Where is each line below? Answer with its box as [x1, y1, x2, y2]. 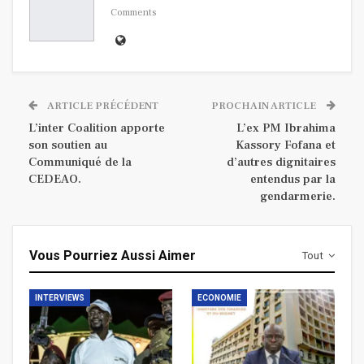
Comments [110, 6, 157, 19]
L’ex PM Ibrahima [236, 119, 336, 136]
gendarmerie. [260, 188, 336, 204]
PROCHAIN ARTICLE [211, 98, 318, 112]
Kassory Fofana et [236, 136, 336, 153]
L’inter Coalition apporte [28, 119, 165, 136]
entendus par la [250, 171, 336, 187]
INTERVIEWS [35, 292, 84, 302]
